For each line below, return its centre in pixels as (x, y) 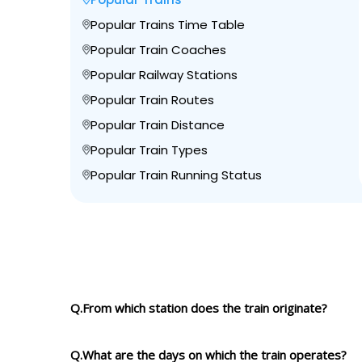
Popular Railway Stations (164, 75)
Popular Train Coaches (158, 50)
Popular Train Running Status (176, 175)
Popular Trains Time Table (168, 25)
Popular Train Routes (152, 100)
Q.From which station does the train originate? (199, 308)
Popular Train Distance (158, 125)
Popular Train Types (149, 150)
